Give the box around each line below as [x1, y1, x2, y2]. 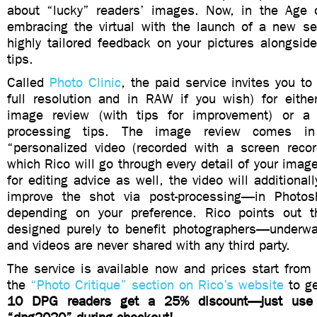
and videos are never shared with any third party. [7, 237, 290, 253]
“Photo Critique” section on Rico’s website [30, 277, 284, 293]
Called [7, 74, 50, 91]
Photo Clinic [49, 74, 121, 91]
